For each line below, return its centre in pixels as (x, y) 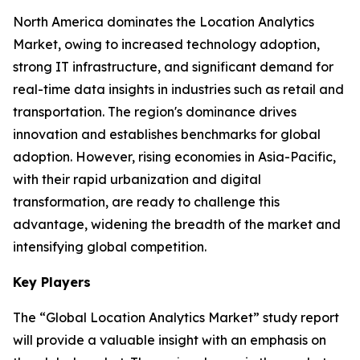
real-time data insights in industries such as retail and (178, 89)
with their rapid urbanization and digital (137, 179)
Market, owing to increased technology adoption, (166, 44)
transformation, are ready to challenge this (146, 202)
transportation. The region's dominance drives (155, 112)
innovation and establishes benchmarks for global (167, 134)
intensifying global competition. (110, 247)
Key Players (52, 282)
